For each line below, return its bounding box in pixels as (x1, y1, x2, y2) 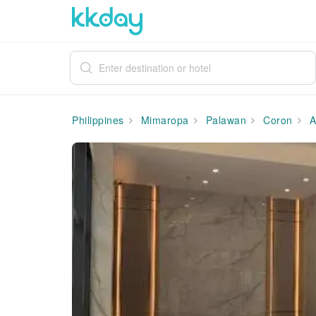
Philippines (72, 113, 124, 127)
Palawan (202, 113, 246, 127)
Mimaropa (138, 113, 189, 127)
